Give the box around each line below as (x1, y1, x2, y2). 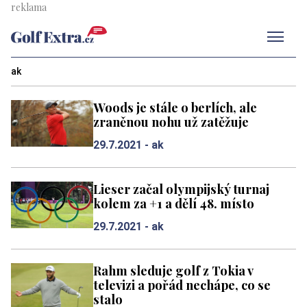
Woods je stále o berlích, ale (93, 99, 257, 116)
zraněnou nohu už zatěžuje (93, 113, 249, 130)
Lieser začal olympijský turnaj (93, 180, 269, 197)
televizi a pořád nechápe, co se (93, 276, 271, 293)
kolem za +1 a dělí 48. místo (93, 195, 254, 212)
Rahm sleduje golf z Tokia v (93, 262, 253, 279)
